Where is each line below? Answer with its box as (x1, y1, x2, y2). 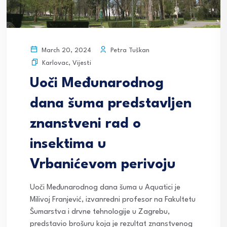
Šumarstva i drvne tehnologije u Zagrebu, (30, 208, 170, 216)
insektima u (30, 137, 106, 152)
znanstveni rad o (30, 117, 141, 132)
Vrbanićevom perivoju (30, 158, 176, 172)
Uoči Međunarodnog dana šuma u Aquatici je (30, 184, 180, 192)
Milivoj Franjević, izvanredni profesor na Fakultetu (30, 196, 196, 204)
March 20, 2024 (40, 47, 91, 54)
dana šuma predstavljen (30, 97, 192, 111)
